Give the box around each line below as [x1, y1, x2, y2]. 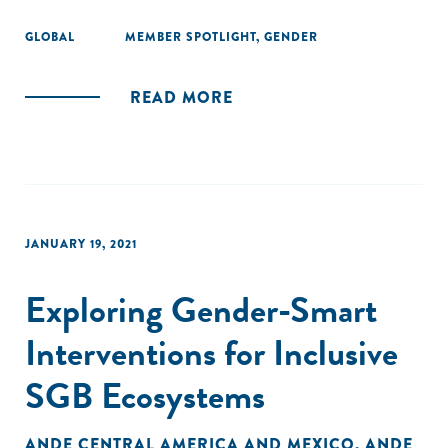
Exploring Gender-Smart [25, 283, 377, 336]
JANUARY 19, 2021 [25, 235, 137, 253]
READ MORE [130, 86, 233, 109]
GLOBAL [25, 28, 75, 46]
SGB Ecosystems [25, 369, 265, 422]
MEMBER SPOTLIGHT [125, 28, 256, 46]
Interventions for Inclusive [25, 326, 398, 379]
